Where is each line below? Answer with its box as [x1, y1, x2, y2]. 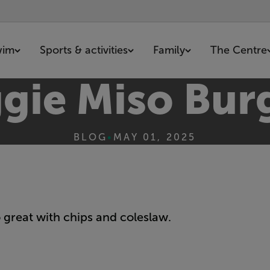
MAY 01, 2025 [113, 132, 196, 142]
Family [153, 44, 186, 56]
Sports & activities [40, 44, 128, 56]
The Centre [210, 44, 268, 56]
